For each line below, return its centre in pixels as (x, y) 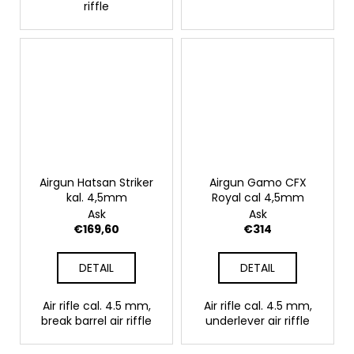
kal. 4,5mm (96, 198)
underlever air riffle (258, 321)
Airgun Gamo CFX (258, 183)
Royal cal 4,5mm (258, 198)
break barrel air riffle (96, 321)
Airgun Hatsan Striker (96, 183)
